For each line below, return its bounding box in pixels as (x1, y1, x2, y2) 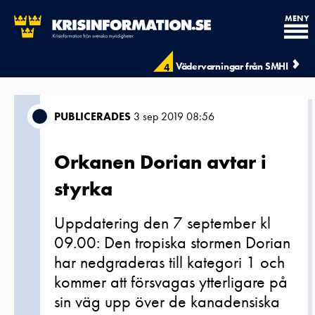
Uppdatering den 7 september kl (54, 212, 271, 233)
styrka (54, 176, 112, 201)
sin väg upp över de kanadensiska (54, 290, 280, 312)
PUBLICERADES (54, 109, 131, 124)
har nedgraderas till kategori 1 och (54, 251, 285, 273)
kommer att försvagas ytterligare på (54, 271, 288, 292)
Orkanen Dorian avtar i (54, 150, 266, 174)
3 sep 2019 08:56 (131, 109, 214, 124)
